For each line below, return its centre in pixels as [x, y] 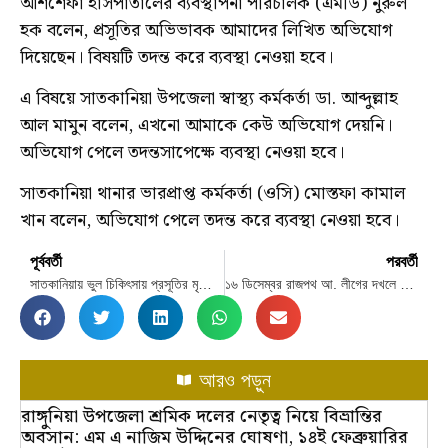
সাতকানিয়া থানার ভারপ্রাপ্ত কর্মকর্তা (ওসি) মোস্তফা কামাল [212, 194]
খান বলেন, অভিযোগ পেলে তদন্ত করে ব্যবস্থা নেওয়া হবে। [209, 221]
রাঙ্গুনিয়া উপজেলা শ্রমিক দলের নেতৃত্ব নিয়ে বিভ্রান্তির [201, 417]
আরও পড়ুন [235, 380]
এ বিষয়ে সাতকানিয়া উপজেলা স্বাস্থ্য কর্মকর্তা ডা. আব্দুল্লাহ [209, 99]
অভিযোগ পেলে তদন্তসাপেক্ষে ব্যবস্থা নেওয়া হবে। [182, 153]
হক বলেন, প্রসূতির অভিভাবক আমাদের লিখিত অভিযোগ [206, 30]
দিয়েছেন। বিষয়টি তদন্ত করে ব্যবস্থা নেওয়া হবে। [176, 57]
